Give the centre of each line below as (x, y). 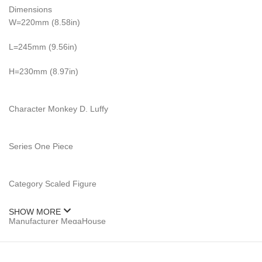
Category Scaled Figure (53, 183)
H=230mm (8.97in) (44, 71)
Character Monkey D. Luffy (58, 108)
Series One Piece (41, 146)
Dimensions (30, 9)
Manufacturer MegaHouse (57, 221)
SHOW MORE (36, 211)
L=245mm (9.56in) (43, 46)
